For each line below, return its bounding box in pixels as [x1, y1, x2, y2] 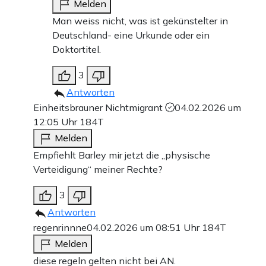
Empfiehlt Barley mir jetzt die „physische [33, 148, 210, 161]
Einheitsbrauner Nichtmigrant [33, 101, 165, 113]
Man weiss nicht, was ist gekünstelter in [52, 14, 228, 27]
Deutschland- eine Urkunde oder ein [52, 28, 210, 41]
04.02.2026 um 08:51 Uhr [87, 221, 202, 233]
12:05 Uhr [33, 115, 80, 128]
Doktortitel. [52, 43, 101, 55]
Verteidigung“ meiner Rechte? [33, 163, 163, 175]
